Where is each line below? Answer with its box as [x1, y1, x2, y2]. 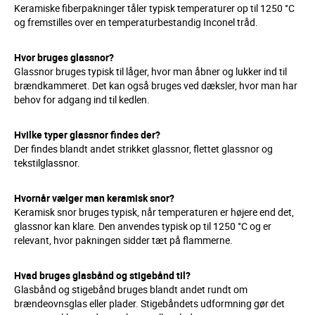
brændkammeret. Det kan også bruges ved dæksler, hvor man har [14, 79, 297, 92]
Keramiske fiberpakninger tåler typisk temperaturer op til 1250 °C [14, 1, 295, 15]
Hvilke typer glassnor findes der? [14, 128, 160, 141]
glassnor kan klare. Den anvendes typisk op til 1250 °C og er [14, 219, 271, 233]
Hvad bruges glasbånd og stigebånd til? [14, 269, 191, 282]
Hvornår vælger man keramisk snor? [14, 191, 174, 205]
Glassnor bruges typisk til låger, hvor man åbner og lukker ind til [14, 65, 287, 78]
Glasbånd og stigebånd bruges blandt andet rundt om [14, 283, 247, 296]
